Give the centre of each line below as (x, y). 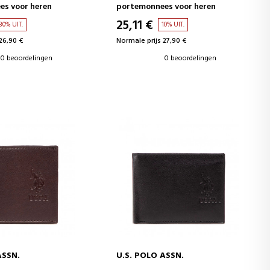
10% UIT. (173, 24)
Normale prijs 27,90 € (152, 41)
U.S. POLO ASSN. (150, 256)
